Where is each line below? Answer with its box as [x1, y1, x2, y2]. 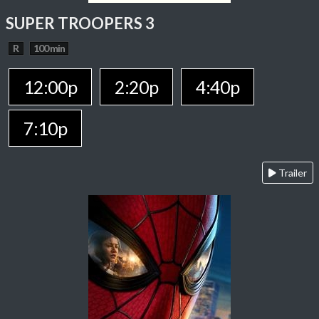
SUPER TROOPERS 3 [6, 14, 155, 33]
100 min [33, 42, 66, 55]
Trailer [276, 167, 307, 179]
